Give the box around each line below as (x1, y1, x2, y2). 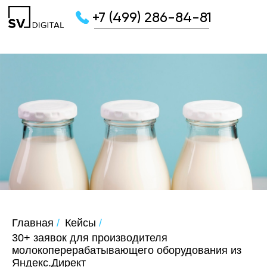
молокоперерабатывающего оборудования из (12, 244, 241, 257)
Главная (12, 216, 54, 229)
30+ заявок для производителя (12, 232, 167, 244)
